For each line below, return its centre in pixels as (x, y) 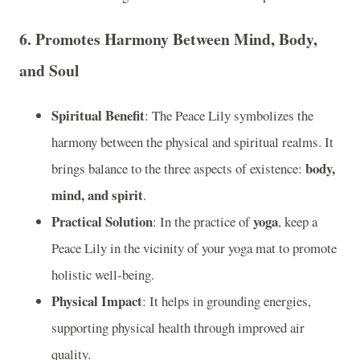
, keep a (298, 222)
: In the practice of (203, 222)
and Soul (49, 71)
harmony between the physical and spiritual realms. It (192, 142)
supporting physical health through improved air (178, 328)
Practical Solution (102, 222)
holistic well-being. (103, 275)
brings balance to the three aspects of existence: (178, 169)
